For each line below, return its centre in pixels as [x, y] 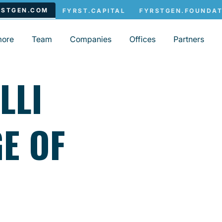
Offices [142, 39]
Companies [91, 39]
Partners [189, 39]
